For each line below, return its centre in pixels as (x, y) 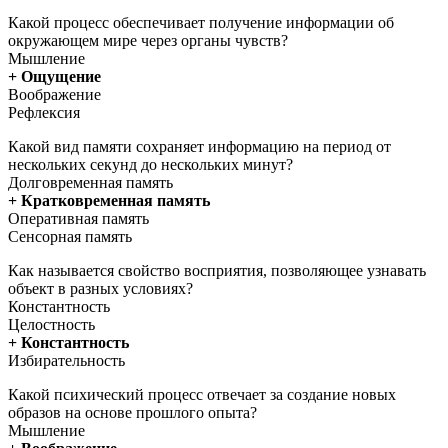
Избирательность (66, 360)
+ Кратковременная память (109, 200)
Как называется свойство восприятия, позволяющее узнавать (217, 270)
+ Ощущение (54, 76)
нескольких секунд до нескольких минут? (150, 164)
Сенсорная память (70, 236)
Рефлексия (44, 112)
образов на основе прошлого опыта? (132, 412)
